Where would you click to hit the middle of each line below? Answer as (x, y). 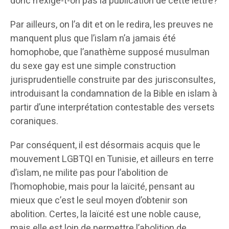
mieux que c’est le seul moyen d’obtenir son (99, 201)
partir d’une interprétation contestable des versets (112, 108)
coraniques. (34, 122)
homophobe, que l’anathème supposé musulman (110, 53)
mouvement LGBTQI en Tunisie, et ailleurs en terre (112, 159)
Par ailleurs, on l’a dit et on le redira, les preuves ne (112, 25)
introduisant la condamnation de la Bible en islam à (114, 94)
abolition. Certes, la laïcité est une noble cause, (105, 215)
